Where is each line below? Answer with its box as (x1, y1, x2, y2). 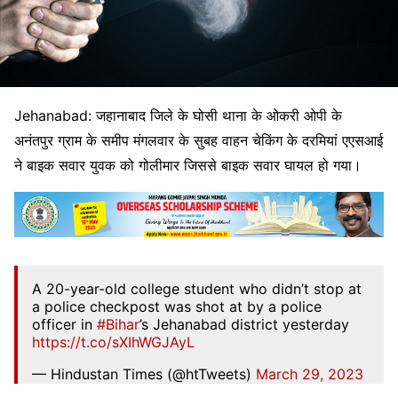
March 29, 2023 (256, 365, 363, 384)
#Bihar (97, 315, 139, 334)
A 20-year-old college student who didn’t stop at (32, 280, 362, 298)
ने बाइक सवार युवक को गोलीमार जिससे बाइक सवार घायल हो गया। (14, 155, 362, 174)
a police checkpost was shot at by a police (32, 298, 322, 316)
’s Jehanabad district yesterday (139, 315, 349, 334)
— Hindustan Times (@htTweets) (32, 365, 256, 384)
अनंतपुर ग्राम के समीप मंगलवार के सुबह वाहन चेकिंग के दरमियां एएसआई (14, 131, 383, 149)
